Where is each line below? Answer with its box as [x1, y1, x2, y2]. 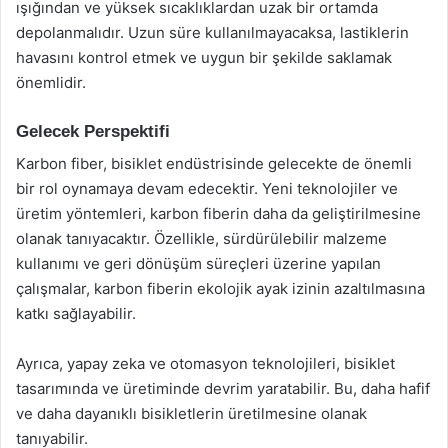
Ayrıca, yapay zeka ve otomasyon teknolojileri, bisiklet [16, 354, 395, 373]
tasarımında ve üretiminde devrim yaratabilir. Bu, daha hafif [16, 379, 430, 398]
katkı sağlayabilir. [16, 304, 136, 323]
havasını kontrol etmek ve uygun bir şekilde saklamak [16, 47, 392, 67]
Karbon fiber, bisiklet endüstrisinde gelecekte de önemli [16, 154, 412, 173]
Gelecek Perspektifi [16, 121, 170, 141]
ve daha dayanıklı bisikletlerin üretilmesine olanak [16, 404, 367, 423]
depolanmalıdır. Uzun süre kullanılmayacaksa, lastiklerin [16, 22, 409, 42]
